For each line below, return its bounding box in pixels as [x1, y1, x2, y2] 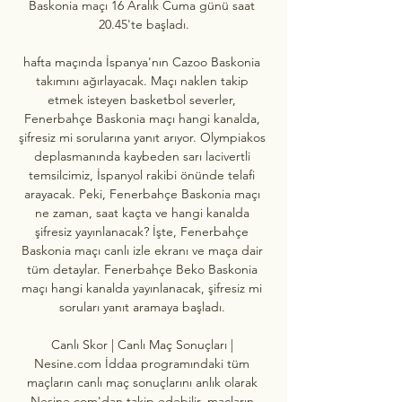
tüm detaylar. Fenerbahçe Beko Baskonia [26, 260, 258, 277]
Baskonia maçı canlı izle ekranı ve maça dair [21, 241, 263, 258]
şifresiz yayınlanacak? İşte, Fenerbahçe [35, 223, 249, 240]
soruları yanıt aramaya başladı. [58, 298, 229, 315]
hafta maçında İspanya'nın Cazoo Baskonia [23, 53, 260, 70]
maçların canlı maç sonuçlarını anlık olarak [26, 373, 258, 390]
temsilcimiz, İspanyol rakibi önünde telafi [29, 166, 255, 183]
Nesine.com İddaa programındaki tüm [34, 354, 249, 371]
